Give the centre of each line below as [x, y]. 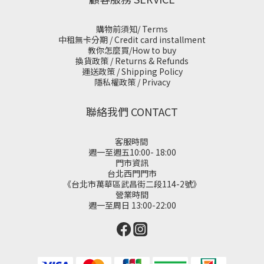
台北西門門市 [132, 173]
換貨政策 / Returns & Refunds [132, 61]
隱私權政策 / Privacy [132, 82]
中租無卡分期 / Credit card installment [132, 39]
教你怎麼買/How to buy [132, 50]
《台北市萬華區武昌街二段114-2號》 [132, 184]
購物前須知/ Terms [132, 29]
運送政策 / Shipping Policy [132, 71]
